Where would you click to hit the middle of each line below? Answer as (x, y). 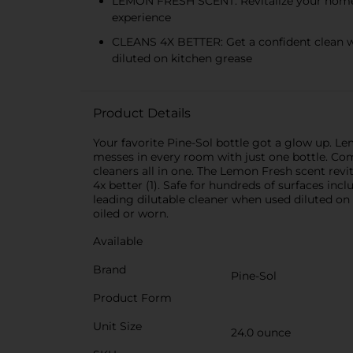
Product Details (142, 113)
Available (118, 241)
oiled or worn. (131, 214)
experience (141, 17)
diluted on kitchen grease (182, 58)
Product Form (132, 298)
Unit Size (117, 326)
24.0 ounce (261, 333)
